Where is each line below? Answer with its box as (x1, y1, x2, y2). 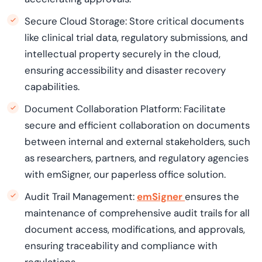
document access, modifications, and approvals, (25, 223, 245, 236)
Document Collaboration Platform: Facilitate (25, 102, 226, 115)
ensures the (185, 190, 239, 203)
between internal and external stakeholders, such (25, 135, 250, 148)
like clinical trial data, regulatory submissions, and (25, 31, 248, 44)
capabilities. (25, 80, 80, 93)
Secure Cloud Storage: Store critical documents (25, 15, 244, 27)
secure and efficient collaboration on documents (25, 119, 250, 132)
